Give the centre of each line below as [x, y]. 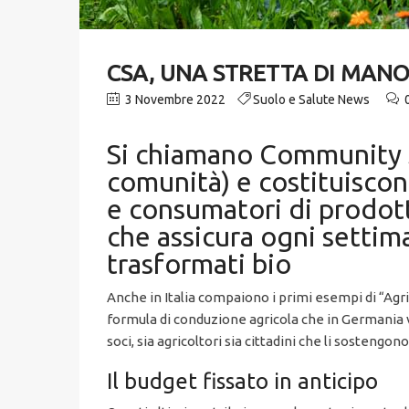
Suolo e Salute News [311, 100]
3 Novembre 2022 [174, 100]
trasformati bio [199, 264]
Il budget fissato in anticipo [242, 382]
